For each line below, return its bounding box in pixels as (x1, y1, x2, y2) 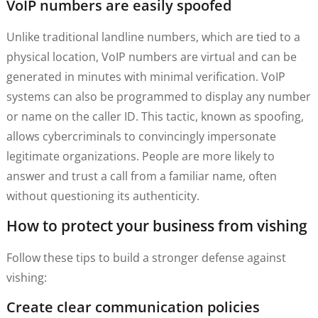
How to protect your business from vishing (6, 216, 307, 236)
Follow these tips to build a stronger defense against (6, 250, 286, 266)
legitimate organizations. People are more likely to (6, 148, 275, 164)
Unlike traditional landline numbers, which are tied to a (6, 28, 300, 45)
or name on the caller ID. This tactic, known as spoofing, (6, 108, 304, 124)
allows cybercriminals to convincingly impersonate (6, 128, 276, 144)
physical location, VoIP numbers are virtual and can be (6, 48, 297, 65)
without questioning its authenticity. (6, 187, 199, 204)
